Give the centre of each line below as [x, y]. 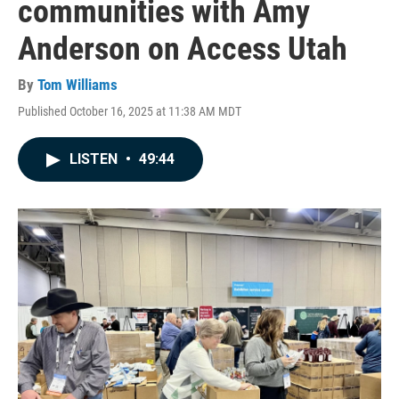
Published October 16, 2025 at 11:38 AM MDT [130, 111]
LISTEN [95, 159]
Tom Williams [77, 85]
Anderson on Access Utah [183, 49]
